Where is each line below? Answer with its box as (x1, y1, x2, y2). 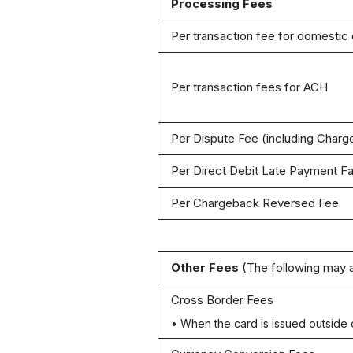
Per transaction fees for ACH (170, 80, 328, 95)
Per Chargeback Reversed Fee (170, 195, 339, 210)
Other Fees (170, 260, 242, 275)
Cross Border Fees (170, 292, 273, 307)
